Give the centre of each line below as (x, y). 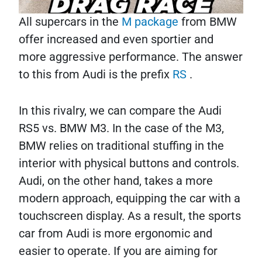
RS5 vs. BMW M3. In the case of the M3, (121, 128)
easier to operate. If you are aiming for (118, 251)
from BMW (209, 22)
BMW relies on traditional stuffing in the (121, 146)
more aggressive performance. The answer (131, 57)
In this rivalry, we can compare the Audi (120, 111)
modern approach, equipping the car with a (130, 199)
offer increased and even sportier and (116, 39)
